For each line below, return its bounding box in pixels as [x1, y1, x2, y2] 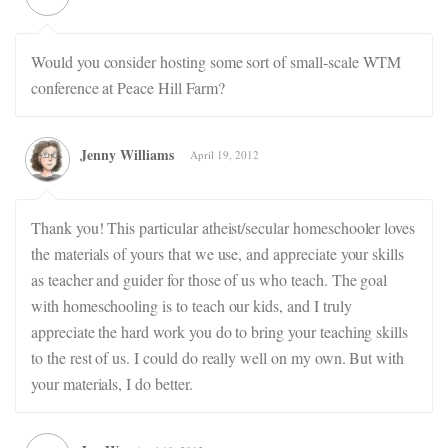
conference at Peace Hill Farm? [31, 77, 225, 98]
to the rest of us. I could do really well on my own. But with [31, 347, 405, 368]
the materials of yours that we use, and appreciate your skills [31, 243, 405, 264]
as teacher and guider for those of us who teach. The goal [31, 269, 388, 290]
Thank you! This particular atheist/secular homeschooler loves [31, 217, 416, 238]
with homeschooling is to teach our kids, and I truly [31, 295, 352, 316]
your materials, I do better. [31, 373, 193, 394]
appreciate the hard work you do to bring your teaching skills [31, 321, 409, 342]
